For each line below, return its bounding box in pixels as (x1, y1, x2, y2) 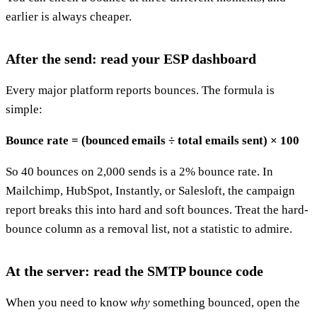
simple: (6, 102, 42, 116)
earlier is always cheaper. (6, 9, 132, 23)
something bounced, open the (150, 295, 300, 309)
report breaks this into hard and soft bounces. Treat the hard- (6, 202, 309, 217)
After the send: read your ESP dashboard (6, 50, 256, 67)
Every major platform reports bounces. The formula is (6, 83, 275, 97)
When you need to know (6, 295, 130, 309)
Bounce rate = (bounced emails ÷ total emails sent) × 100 (6, 133, 299, 147)
